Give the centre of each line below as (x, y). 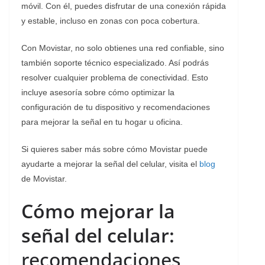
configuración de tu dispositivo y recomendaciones (116, 107)
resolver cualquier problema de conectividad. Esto (115, 77)
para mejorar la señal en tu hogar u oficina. (102, 122)
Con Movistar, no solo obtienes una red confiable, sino (123, 48)
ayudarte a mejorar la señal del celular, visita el (110, 164)
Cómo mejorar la (98, 211)
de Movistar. (44, 178)
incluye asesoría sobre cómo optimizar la (98, 92)
